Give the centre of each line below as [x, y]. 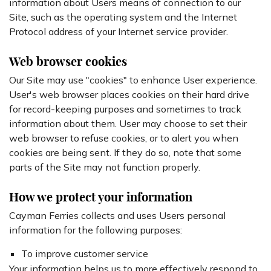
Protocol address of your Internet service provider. [119, 31]
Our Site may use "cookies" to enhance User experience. [133, 80]
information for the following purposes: [96, 230]
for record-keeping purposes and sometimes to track [125, 109]
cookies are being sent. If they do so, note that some [125, 152]
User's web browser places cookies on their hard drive [129, 94]
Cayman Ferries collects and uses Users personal [117, 215]
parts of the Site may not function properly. [105, 167]
